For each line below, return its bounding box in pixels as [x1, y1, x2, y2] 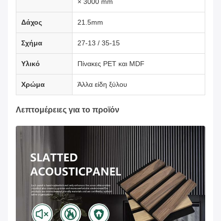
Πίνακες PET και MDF [77, 60, 145, 68]
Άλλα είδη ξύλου [77, 80, 127, 89]
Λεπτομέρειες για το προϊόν [16, 106, 119, 114]
